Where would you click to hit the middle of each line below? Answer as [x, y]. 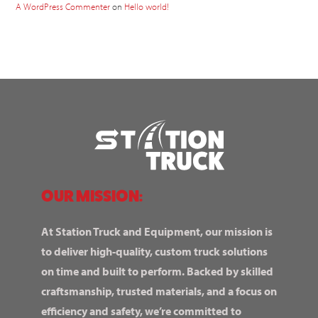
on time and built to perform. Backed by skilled [157, 271]
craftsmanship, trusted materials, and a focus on [159, 291]
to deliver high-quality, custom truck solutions [154, 251]
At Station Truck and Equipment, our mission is [157, 231]
